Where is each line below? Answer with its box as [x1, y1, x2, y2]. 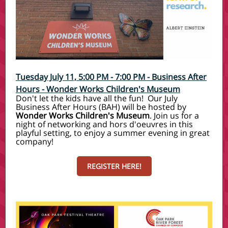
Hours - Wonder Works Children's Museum [16, 83, 180, 95]
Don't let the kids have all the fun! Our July [16, 93, 178, 104]
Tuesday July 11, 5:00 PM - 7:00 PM [16, 71, 145, 82]
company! [16, 136, 58, 147]
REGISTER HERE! [87, 161, 141, 171]
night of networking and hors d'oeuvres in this [16, 119, 193, 130]
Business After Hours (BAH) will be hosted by [16, 101, 186, 112]
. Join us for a [150, 110, 199, 121]
